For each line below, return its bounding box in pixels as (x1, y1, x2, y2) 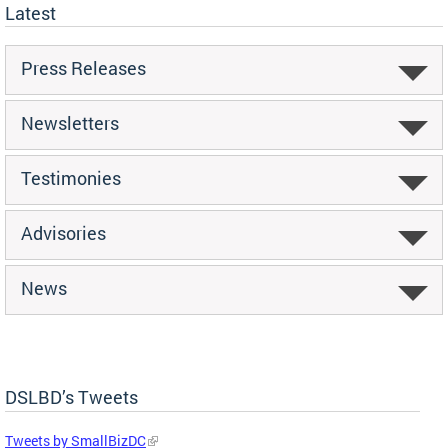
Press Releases (21, 55, 146, 80)
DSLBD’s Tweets (5, 384, 138, 409)
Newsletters (21, 110, 119, 135)
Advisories (21, 220, 106, 245)
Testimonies (21, 165, 121, 190)
